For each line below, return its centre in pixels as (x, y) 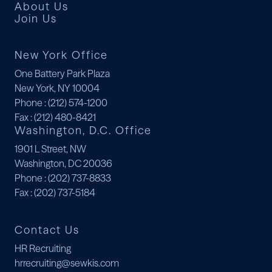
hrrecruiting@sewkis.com (67, 263)
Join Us (36, 19)
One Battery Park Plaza (62, 73)
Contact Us (47, 230)
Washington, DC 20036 (63, 163)
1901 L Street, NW (50, 149)
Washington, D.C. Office (83, 130)
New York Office (61, 55)
